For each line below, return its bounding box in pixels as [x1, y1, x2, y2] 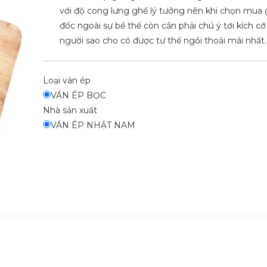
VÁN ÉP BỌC [50, 89, 106, 101]
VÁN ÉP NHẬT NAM [50, 119, 135, 131]
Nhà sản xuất [42, 104, 97, 116]
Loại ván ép [42, 74, 91, 86]
